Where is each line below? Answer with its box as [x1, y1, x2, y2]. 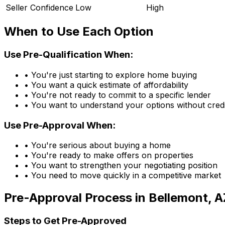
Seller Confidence [6, 3, 73, 13]
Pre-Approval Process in [4, 190, 149, 205]
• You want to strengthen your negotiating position [24, 160, 217, 171]
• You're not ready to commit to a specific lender [24, 89, 211, 100]
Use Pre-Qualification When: [4, 49, 133, 61]
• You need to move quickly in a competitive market [24, 170, 221, 181]
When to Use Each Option [4, 24, 154, 39]
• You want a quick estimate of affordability [24, 79, 188, 90]
